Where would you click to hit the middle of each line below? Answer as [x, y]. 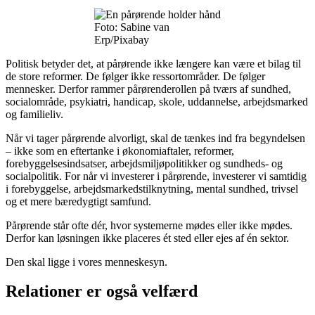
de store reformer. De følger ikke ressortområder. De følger [135, 76]
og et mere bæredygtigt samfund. [78, 201]
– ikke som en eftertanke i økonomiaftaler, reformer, [120, 150]
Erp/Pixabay [122, 39]
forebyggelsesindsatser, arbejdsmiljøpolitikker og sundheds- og [144, 163]
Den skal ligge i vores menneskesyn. [86, 262]
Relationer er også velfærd [102, 291]
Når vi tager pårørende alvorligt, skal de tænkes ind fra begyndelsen [155, 138]
